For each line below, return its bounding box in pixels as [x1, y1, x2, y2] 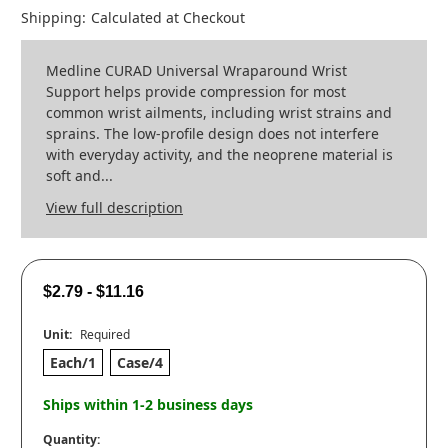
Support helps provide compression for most [46, 82, 346, 102]
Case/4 [116, 353, 163, 373]
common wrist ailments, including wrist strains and [46, 103, 392, 123]
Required [79, 326, 130, 344]
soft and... [46, 166, 113, 186]
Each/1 [49, 353, 96, 373]
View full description [46, 198, 183, 218]
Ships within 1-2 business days [43, 395, 253, 415]
